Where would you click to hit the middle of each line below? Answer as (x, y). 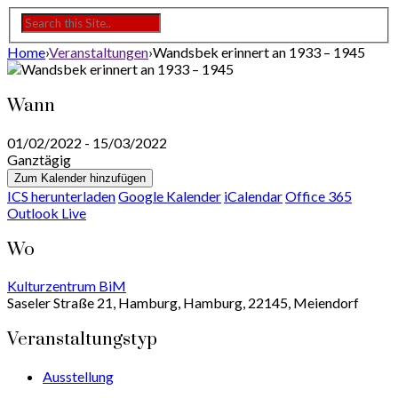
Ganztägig (39, 159)
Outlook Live (47, 212)
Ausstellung (78, 376)
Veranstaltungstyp (82, 340)
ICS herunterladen (61, 195)
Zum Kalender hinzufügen (80, 178)
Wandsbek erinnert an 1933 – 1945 (259, 52)
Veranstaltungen (99, 52)
